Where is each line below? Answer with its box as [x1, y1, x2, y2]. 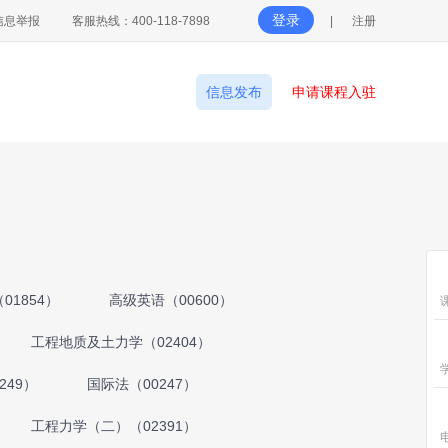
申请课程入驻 [292, 84, 376, 100]
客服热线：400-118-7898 [72, 14, 210, 28]
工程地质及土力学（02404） [31, 334, 211, 350]
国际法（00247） [87, 376, 197, 392]
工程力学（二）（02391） [31, 418, 197, 434]
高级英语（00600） [109, 292, 233, 308]
